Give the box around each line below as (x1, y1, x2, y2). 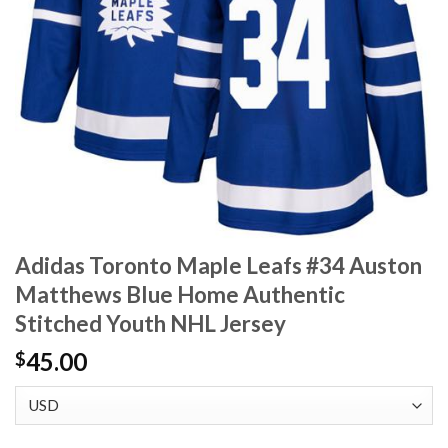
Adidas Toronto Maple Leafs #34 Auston (15, 252, 422, 280)
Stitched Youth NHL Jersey (15, 310, 286, 338)
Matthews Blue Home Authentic (15, 281, 345, 309)
